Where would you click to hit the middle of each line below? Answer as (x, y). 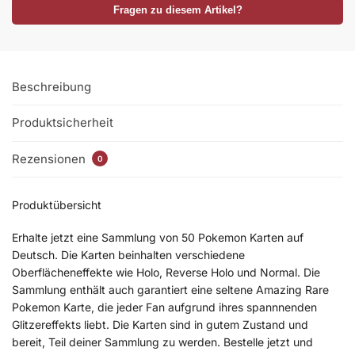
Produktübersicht (57, 205)
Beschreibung (52, 87)
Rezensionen (50, 158)
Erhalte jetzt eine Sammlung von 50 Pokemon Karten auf (158, 238)
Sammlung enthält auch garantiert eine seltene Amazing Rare (170, 290)
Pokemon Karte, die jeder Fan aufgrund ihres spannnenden (164, 307)
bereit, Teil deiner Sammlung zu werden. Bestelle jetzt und (162, 342)
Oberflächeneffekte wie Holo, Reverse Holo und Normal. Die (166, 273)
